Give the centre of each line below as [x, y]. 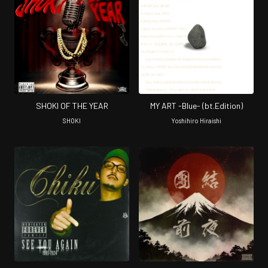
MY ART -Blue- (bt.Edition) [196, 105]
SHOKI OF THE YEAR [72, 105]
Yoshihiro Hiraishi [196, 120]
